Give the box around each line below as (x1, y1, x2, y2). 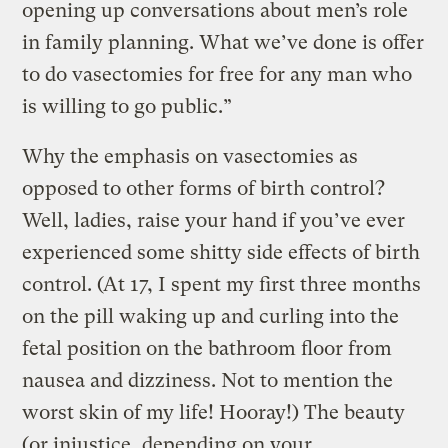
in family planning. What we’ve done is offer (22, 31, 425, 55)
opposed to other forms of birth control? (22, 177, 386, 201)
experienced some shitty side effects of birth (22, 241, 421, 265)
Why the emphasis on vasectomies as (22, 145, 359, 169)
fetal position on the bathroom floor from (22, 337, 393, 361)
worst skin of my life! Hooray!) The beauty (22, 401, 406, 425)
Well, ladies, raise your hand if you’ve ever (22, 209, 406, 233)
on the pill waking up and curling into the (22, 305, 400, 329)
